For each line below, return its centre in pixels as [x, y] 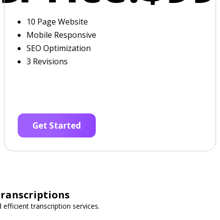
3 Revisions [47, 61]
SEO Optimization [59, 48]
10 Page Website [57, 22]
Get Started [57, 125]
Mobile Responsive [62, 35]
